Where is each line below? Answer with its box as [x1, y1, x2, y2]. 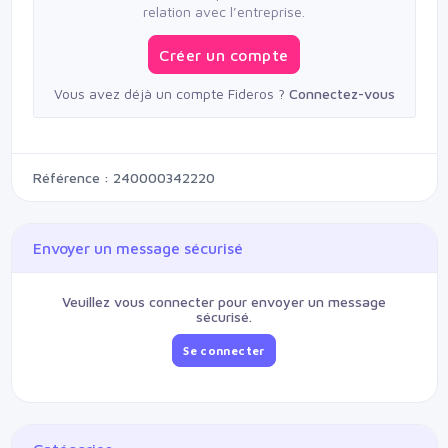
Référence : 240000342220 [32, 169, 215, 187]
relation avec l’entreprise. [143, 3, 305, 21]
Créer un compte [159, 45, 289, 64]
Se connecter [183, 343, 265, 357]
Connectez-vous [288, 85, 395, 103]
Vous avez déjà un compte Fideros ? [53, 85, 289, 103]
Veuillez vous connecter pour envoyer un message [62, 293, 386, 311]
